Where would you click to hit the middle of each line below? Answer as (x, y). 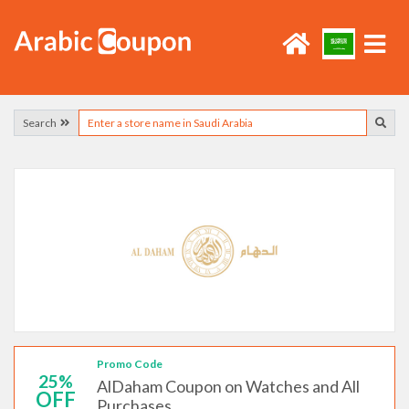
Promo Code (130, 364)
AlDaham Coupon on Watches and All (228, 386)
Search (42, 122)
